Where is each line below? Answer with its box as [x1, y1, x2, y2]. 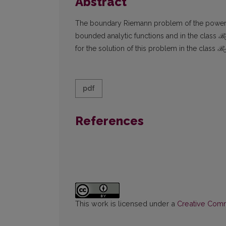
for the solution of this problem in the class [75, 44, 217, 53]
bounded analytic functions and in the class [75, 32, 218, 40]
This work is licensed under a [75, 199, 177, 208]
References [75, 114, 144, 129]
